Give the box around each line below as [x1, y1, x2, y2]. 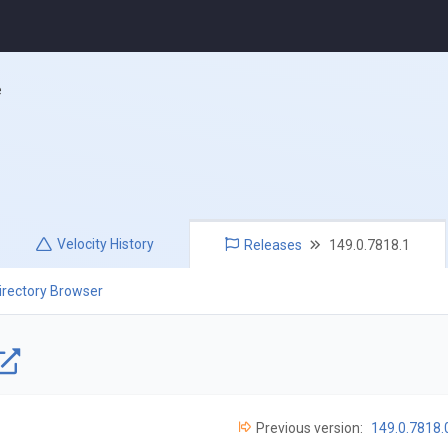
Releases [244, 237, 303, 254]
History [107, 236, 155, 253]
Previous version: [255, 419, 363, 436]
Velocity [57, 236, 108, 253]
